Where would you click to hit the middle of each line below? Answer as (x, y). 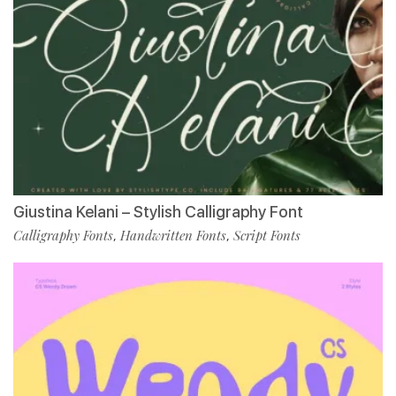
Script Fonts (267, 236)
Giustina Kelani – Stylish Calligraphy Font (158, 212)
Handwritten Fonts (173, 236)
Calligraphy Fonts (63, 236)
